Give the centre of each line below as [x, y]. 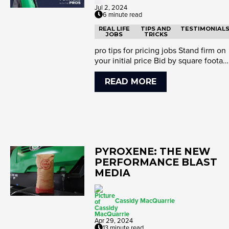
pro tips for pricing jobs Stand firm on [160, 50]
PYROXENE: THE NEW [152, 151]
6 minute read [122, 14]
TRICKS [156, 34]
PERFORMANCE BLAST [156, 162]
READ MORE [131, 81]
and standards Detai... [133, 70]
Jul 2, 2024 [111, 7]
